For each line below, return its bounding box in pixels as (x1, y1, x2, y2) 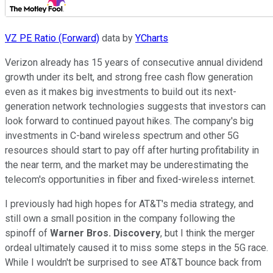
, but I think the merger (160, 227, 255, 239)
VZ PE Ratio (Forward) (5, 32, 99, 44)
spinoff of (5, 227, 50, 239)
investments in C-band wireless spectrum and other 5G (5, 129, 239, 141)
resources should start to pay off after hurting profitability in (5, 144, 259, 156)
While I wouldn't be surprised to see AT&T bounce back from (5, 256, 261, 268)
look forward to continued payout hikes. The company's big (5, 115, 253, 127)
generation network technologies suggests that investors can (5, 100, 266, 112)
